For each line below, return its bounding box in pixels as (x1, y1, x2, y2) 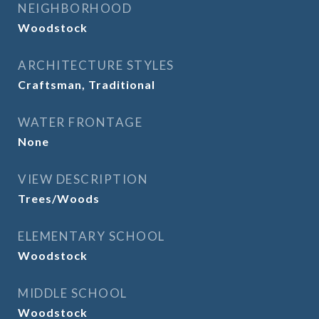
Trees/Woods (18, 192, 100, 205)
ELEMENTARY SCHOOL (18, 229, 165, 244)
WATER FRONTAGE (18, 115, 142, 130)
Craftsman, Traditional (18, 78, 155, 91)
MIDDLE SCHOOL (18, 286, 127, 300)
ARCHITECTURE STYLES (18, 58, 174, 73)
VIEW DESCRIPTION (18, 172, 148, 187)
